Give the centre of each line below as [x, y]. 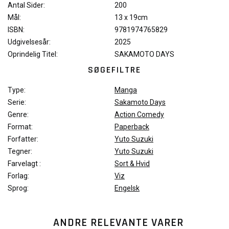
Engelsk [127, 188]
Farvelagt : [24, 164]
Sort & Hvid [132, 164]
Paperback [132, 127]
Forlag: [18, 176]
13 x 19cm [131, 18]
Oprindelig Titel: [33, 54]
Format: [20, 127]
